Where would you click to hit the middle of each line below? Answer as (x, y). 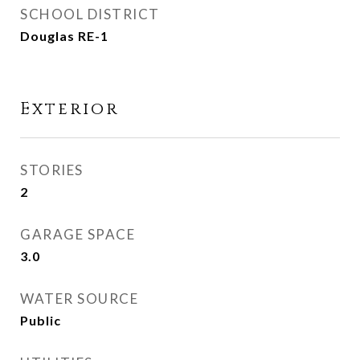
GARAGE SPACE (78, 234)
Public (41, 320)
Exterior (70, 109)
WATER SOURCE (79, 299)
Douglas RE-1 (64, 36)
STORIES (52, 170)
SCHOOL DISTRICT (90, 14)
